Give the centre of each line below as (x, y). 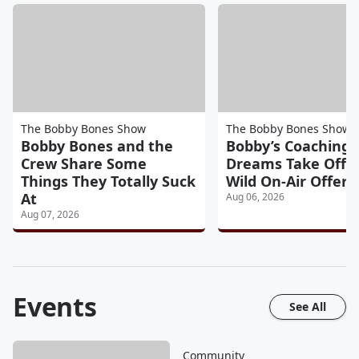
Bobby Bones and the (97, 145)
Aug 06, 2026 (255, 196)
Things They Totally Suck (108, 181)
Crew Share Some (84, 163)
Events (55, 306)
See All (308, 306)
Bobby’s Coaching (288, 145)
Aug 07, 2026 (50, 214)
